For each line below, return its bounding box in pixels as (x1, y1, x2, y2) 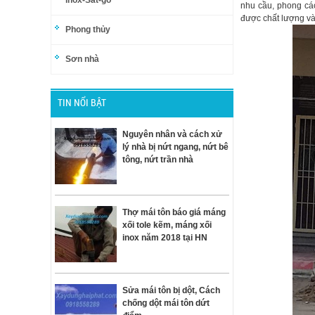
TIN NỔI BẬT (58, 96, 106, 109)
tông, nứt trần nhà (122, 155, 193, 165)
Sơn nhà (65, 54, 99, 64)
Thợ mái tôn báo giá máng (122, 207, 226, 217)
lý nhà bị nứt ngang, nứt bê (122, 142, 229, 152)
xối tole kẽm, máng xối (122, 220, 212, 230)
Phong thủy (65, 25, 110, 34)
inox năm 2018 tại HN (122, 233, 207, 243)
